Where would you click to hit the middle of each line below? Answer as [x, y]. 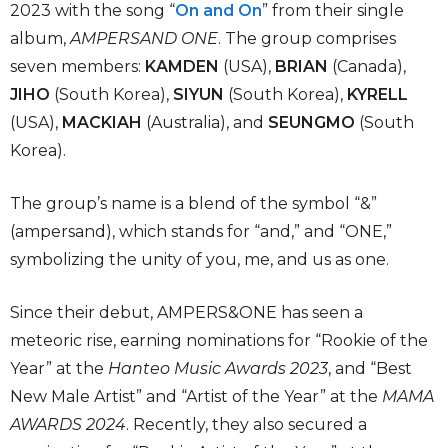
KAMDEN [182, 66]
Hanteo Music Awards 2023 [218, 368]
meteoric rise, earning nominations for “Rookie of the [219, 340]
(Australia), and [205, 122]
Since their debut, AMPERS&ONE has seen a [186, 312]
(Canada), [367, 66]
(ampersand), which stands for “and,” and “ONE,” [201, 231]
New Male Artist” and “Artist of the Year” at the [196, 396]
